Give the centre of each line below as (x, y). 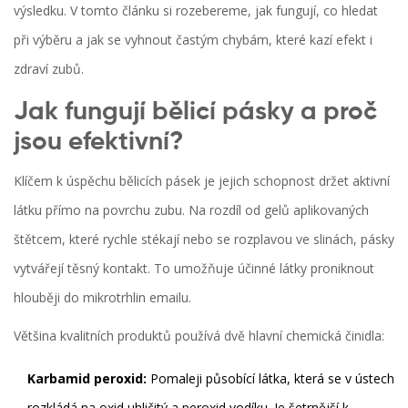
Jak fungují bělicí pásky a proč (195, 112)
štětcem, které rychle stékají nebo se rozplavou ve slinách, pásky (204, 239)
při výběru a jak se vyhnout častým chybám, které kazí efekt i (193, 39)
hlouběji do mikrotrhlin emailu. (102, 297)
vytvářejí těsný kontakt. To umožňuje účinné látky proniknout (194, 268)
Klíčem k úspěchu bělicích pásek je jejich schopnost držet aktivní (202, 180)
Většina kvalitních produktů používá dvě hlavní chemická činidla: (199, 335)
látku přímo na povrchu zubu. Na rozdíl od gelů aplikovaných (191, 209)
